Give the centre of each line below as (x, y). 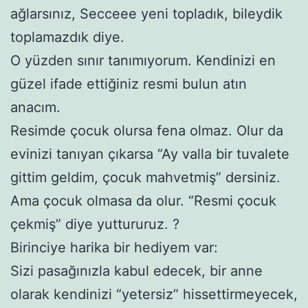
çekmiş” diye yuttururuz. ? (95, 224)
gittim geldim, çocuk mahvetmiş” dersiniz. (145, 177)
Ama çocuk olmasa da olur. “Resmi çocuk (143, 200)
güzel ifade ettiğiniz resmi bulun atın (129, 84)
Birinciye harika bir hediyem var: (114, 247)
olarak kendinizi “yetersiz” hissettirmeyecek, (154, 294)
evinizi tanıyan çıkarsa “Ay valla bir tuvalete (150, 154)
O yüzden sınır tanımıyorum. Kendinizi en (143, 60)
